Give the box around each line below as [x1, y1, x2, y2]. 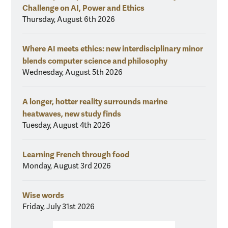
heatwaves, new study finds [22, 108, 121, 119]
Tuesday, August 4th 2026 [22, 120, 110, 130]
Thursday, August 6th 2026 [22, 14, 115, 24]
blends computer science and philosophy [22, 55, 167, 66]
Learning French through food [22, 149, 129, 159]
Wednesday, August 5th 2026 [22, 67, 123, 77]
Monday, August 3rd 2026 [22, 161, 111, 170]
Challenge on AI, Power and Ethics [22, 3, 145, 13]
